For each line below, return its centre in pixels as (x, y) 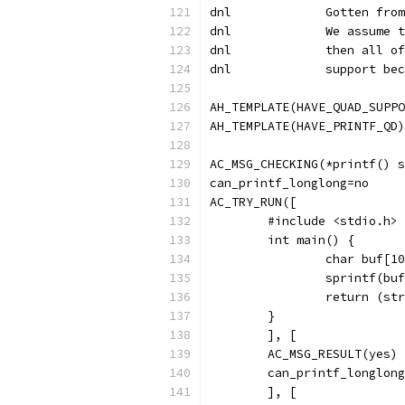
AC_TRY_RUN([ (253, 202)
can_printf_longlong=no (289, 183)
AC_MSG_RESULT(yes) (304, 354)
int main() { (282, 240)
